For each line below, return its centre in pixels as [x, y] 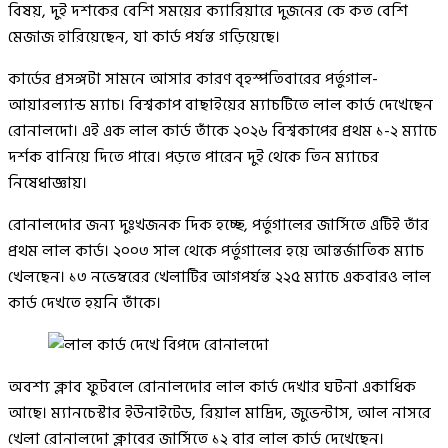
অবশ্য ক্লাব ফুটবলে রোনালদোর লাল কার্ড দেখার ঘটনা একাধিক [212, 386]
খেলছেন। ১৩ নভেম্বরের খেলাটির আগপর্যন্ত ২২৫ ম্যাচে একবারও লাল [219, 276]
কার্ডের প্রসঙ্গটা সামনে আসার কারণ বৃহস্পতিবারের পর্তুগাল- [193, 78]
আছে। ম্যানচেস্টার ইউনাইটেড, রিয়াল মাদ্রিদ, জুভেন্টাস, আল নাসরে [219, 412]
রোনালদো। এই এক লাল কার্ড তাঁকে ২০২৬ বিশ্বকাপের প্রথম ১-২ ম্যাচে [222, 130]
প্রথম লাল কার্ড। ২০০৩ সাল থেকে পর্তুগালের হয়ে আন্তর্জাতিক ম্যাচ [216, 250]
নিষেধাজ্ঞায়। [47, 182]
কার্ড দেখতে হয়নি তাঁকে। [84, 302]
